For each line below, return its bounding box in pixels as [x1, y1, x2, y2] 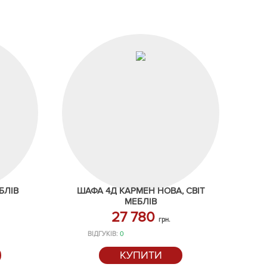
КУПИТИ [119, 249, 162, 262]
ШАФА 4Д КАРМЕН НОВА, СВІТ [76, 185, 205, 196]
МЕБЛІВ [125, 196, 157, 207]
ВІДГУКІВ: [88, 230, 120, 238]
